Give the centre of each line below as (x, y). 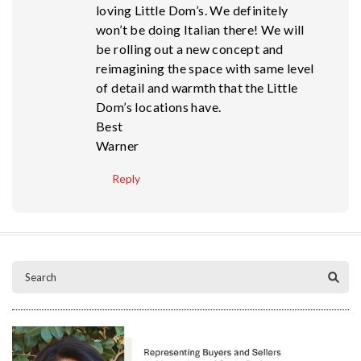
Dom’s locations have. (159, 107)
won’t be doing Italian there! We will (200, 30)
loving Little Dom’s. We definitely (192, 10)
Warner (118, 146)
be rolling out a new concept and (190, 49)
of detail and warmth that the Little (197, 88)
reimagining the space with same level (205, 68)
